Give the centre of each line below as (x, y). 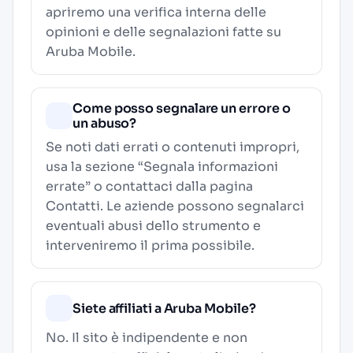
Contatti (73, 206)
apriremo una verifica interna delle (156, 12)
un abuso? (105, 123)
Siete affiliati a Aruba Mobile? (164, 308)
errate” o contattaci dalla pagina (149, 186)
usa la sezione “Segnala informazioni (162, 167)
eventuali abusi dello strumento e (153, 226)
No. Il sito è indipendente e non (147, 338)
